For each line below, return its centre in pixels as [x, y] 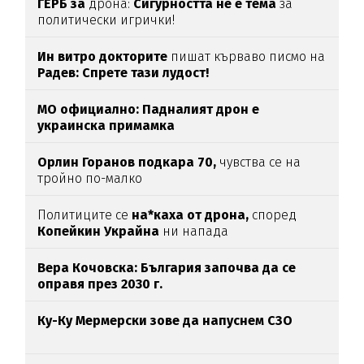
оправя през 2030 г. [100, 284]
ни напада [196, 232]
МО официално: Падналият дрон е [149, 110]
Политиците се [85, 215]
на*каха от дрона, [191, 215]
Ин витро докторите [103, 57]
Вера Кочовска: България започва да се [167, 268]
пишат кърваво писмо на [247, 57]
